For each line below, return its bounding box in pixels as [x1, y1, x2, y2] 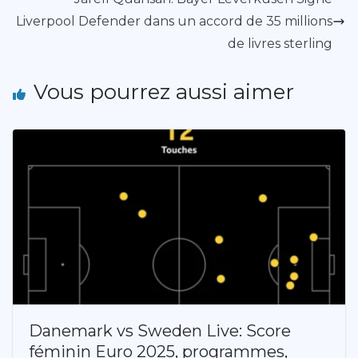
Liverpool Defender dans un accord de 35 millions [16, 13, 332, 29]
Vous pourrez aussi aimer [34, 78, 294, 105]
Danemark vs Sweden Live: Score [29, 320, 291, 340]
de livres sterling [228, 35, 332, 51]
